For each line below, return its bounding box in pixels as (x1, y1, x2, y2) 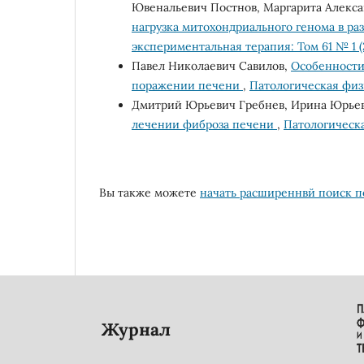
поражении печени (132, 77, 243, 93)
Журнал (102, 318, 171, 341)
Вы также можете (99, 184, 200, 200)
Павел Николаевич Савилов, (132, 58, 291, 73)
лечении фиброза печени (132, 116, 277, 132)
